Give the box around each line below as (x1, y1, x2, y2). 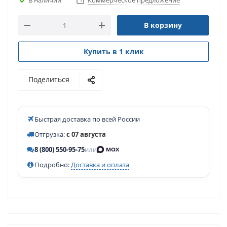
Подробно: (34, 160, 71, 169)
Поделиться (28, 74, 69, 84)
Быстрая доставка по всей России (34, 115, 140, 124)
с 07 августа (66, 130, 106, 139)
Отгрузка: (34, 130, 66, 139)
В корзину (144, 20, 182, 30)
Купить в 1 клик (83, 47, 144, 56)
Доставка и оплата (71, 160, 129, 169)
